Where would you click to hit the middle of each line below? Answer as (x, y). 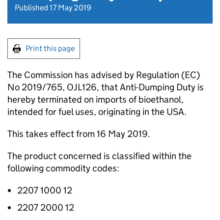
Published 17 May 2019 (53, 8)
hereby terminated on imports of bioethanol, (96, 99)
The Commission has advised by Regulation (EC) (104, 75)
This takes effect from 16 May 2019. (79, 134)
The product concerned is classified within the (99, 156)
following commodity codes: (63, 168)
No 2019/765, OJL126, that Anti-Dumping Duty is (106, 87)
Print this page (50, 48)
